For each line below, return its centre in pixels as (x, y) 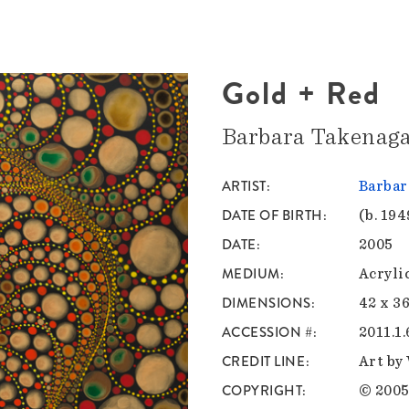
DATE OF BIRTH (272, 216)
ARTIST (244, 187)
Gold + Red (301, 94)
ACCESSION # (267, 333)
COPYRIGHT (262, 391)
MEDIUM (251, 274)
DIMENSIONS (267, 304)
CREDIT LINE (263, 362)
